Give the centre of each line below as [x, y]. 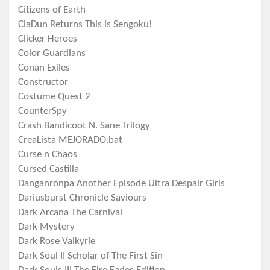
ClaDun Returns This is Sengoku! [85, 25]
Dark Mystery [46, 227]
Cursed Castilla [49, 169]
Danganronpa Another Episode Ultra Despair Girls [121, 184]
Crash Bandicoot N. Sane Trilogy [84, 126]
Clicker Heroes [48, 39]
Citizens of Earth [52, 10]
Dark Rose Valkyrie [57, 242]
